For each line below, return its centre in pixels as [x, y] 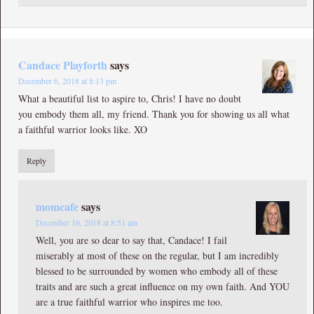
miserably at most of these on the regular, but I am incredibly [157, 255]
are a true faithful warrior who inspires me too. [129, 301]
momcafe [57, 206]
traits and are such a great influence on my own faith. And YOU [163, 286]
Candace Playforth [63, 64]
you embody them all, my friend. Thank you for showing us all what [154, 114]
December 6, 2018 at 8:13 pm [67, 80]
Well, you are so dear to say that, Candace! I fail [131, 240]
